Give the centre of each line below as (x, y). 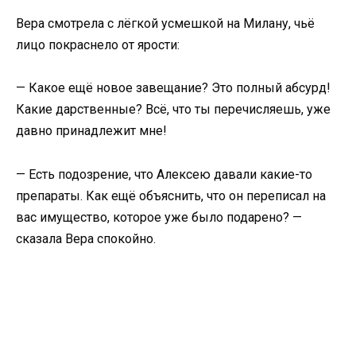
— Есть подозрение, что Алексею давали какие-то (164, 174)
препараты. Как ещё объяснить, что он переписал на (171, 195)
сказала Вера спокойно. (86, 238)
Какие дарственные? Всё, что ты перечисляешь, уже (173, 110)
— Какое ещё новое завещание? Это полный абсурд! (173, 88)
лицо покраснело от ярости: (98, 45)
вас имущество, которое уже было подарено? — (159, 217)
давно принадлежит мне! (91, 131)
